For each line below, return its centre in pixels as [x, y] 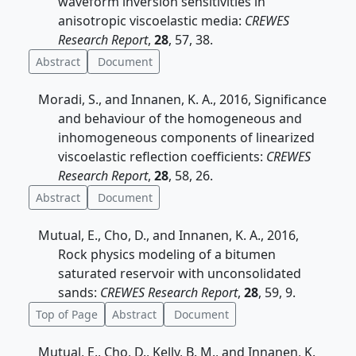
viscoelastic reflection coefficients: [162, 157]
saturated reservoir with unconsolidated [180, 273]
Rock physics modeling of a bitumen [167, 254]
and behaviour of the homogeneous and [180, 118]
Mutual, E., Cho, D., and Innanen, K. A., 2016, [168, 235]
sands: [79, 292]
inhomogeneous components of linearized [186, 137]
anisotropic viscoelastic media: [151, 21]
